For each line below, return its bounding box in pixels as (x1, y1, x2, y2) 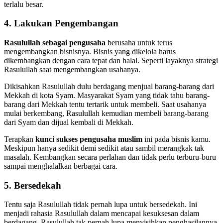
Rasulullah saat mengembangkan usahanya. (4, 65, 140, 74)
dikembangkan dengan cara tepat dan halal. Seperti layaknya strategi (4, 56, 218, 65)
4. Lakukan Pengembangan (4, 18, 118, 29)
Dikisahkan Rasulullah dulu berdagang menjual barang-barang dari (4, 82, 214, 91)
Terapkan (4, 135, 33, 143)
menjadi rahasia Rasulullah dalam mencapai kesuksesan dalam (4, 209, 199, 218)
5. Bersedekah (4, 180, 61, 191)
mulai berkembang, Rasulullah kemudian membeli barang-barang (4, 109, 209, 117)
